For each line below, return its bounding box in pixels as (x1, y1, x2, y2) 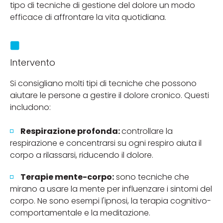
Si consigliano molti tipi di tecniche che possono (10, 77, 197, 89)
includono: (10, 101, 51, 113)
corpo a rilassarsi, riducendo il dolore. (10, 149, 153, 161)
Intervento (10, 56, 55, 69)
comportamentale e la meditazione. (10, 207, 150, 219)
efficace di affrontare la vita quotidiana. (10, 11, 166, 23)
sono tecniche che (114, 171, 189, 183)
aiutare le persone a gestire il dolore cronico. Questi (10, 89, 209, 101)
